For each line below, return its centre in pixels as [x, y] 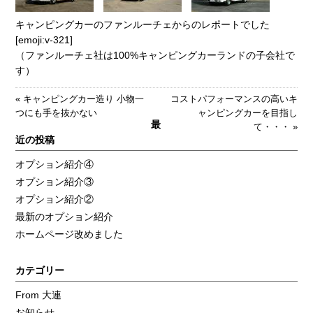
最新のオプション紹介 [65, 216]
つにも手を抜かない [57, 113]
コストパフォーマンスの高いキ [234, 99]
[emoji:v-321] [44, 39]
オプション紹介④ [55, 164]
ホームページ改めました [70, 234]
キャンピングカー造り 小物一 [84, 99]
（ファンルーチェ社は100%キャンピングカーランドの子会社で [155, 55]
